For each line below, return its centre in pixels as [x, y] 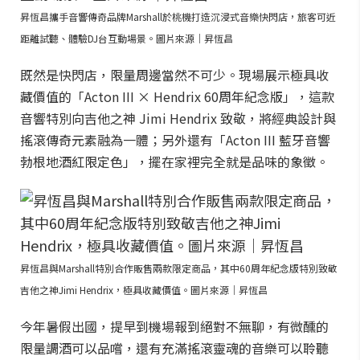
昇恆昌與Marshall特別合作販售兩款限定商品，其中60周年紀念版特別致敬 [179, 268]
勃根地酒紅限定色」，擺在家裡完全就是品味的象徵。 [174, 162]
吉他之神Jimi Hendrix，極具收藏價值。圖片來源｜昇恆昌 [144, 290]
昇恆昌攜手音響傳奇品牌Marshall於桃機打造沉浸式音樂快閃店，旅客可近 [178, 16]
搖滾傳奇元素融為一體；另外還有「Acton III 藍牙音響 [175, 140]
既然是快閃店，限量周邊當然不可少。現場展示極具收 [174, 75]
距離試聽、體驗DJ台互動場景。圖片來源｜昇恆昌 [127, 38]
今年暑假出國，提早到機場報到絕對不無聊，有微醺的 [174, 326]
